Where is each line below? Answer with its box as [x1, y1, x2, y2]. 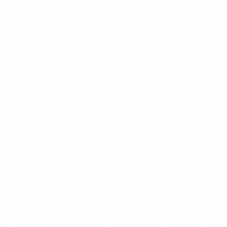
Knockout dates [12, 185, 70, 197]
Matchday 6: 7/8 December [12, 165, 111, 177]
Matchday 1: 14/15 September [12, 104, 119, 116]
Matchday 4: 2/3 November [12, 141, 111, 153]
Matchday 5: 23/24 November [12, 153, 120, 165]
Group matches [12, 92, 69, 104]
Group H [12, 19, 42, 31]
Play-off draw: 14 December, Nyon [12, 198, 135, 209]
